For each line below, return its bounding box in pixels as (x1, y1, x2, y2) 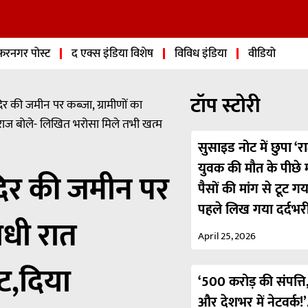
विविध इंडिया (175, 44, 227, 63)
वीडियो (248, 44, 276, 63)
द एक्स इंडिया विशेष (71, 44, 153, 63)
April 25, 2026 (198, 227, 256, 245)
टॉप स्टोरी (190, 88, 261, 123)
